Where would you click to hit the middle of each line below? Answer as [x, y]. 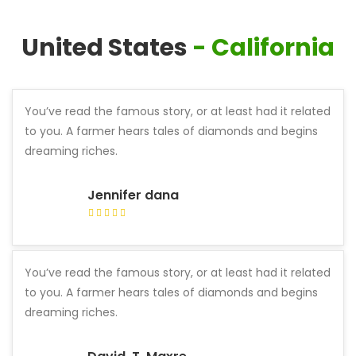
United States [104, 48]
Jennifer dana [133, 195]
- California [263, 48]
